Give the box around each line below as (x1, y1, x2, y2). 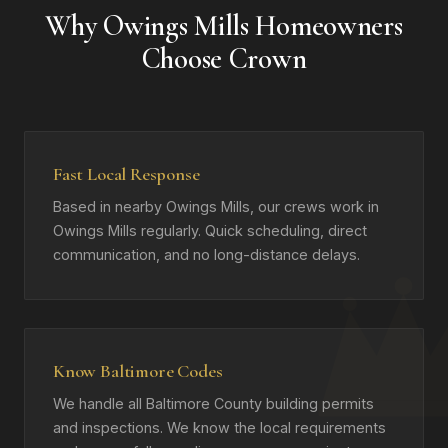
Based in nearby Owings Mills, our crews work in (53, 198, 379, 215)
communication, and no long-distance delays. (53, 246, 360, 263)
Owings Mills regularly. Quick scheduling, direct (53, 222, 367, 239)
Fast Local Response (53, 163, 200, 185)
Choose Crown (141, 41, 307, 76)
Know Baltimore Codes (53, 360, 223, 382)
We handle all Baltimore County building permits (53, 395, 374, 412)
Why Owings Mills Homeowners (45, 8, 403, 43)
